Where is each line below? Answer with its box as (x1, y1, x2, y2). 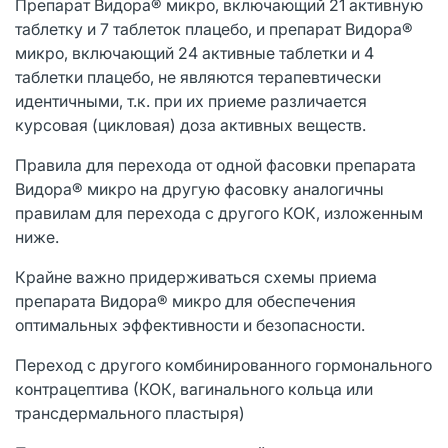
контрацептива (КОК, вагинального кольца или (15, 378, 373, 399)
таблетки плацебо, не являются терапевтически (15, 66, 381, 87)
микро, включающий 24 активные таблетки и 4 (15, 42, 374, 63)
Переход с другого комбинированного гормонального (15, 354, 432, 375)
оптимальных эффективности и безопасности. (15, 314, 365, 335)
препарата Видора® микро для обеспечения (15, 290, 356, 311)
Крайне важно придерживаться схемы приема (15, 266, 377, 287)
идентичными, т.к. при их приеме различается (15, 90, 367, 111)
